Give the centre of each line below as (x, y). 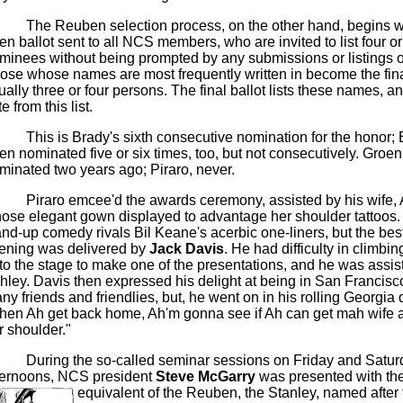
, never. (211, 170)
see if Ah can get (280, 313)
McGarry (226, 376)
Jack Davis (184, 249)
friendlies (125, 297)
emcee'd (95, 200)
